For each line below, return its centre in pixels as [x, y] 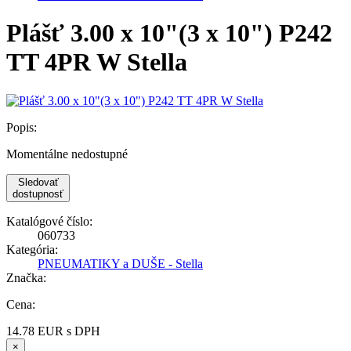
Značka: [26, 277]
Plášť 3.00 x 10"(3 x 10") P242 [169, 33]
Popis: [22, 127]
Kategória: [32, 249]
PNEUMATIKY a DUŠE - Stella [120, 263]
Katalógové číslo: [49, 221]
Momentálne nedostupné [67, 154]
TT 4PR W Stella [97, 62]
